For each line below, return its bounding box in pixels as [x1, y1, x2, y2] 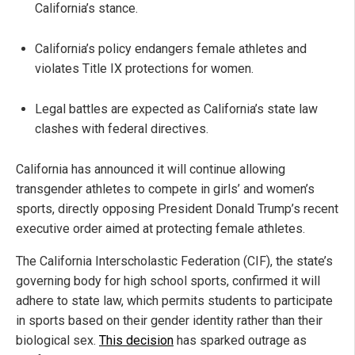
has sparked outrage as [174, 333, 307, 349]
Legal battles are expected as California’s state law [35, 101, 318, 117]
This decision [99, 333, 174, 349]
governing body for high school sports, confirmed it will [16, 273, 320, 289]
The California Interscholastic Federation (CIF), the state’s [16, 254, 333, 269]
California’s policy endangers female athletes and [35, 41, 307, 57]
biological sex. [16, 333, 99, 349]
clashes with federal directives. [35, 121, 208, 137]
